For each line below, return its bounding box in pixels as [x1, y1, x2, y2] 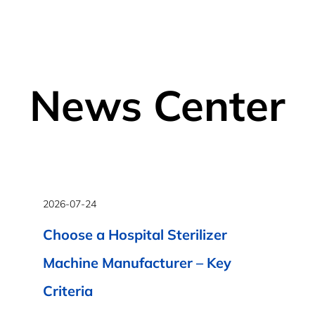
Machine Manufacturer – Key [43, 254, 231, 271]
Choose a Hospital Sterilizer [43, 226, 227, 243]
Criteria [43, 282, 93, 300]
